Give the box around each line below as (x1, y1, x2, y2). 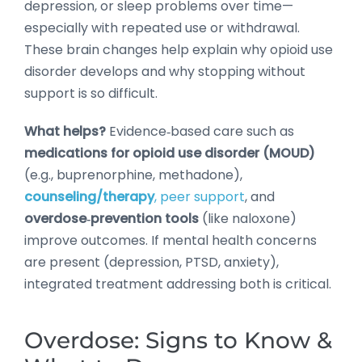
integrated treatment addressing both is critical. (24, 274, 331, 293)
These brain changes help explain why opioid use (24, 40, 333, 59)
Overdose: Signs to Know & (24, 326, 332, 354)
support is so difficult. (24, 83, 158, 103)
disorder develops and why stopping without (24, 61, 305, 81)
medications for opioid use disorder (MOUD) (24, 143, 315, 162)
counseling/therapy (24, 187, 154, 206)
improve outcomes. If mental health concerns (24, 230, 317, 250)
